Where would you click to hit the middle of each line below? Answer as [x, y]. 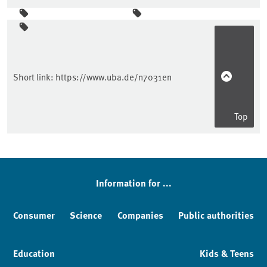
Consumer [34, 215]
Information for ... [133, 183]
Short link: [34, 77]
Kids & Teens [227, 253]
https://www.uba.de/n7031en [114, 77]
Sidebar [36, 30]
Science [86, 215]
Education [34, 253]
